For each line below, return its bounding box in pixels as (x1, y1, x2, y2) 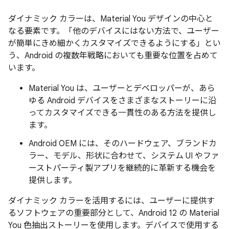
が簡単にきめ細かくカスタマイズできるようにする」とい (8, 38, 221, 49)
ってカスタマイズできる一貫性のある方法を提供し (29, 108, 216, 118)
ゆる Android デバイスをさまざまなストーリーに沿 (29, 96, 216, 106)
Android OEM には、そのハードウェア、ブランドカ (29, 139, 217, 149)
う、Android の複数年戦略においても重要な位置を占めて (8, 51, 218, 61)
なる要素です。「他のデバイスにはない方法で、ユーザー (8, 26, 219, 36)
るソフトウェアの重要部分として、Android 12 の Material (8, 208, 219, 218)
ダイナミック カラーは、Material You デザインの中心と (8, 14, 213, 24)
